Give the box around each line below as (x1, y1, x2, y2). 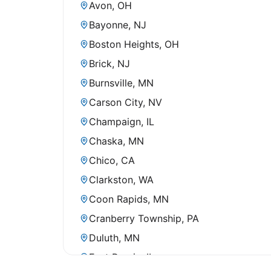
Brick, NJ (89, 57, 130, 70)
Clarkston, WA (89, 174, 154, 186)
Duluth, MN (89, 232, 140, 244)
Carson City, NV (89, 96, 162, 109)
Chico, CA (89, 154, 135, 167)
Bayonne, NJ (89, 19, 146, 31)
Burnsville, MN (89, 77, 154, 90)
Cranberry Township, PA (89, 212, 199, 225)
